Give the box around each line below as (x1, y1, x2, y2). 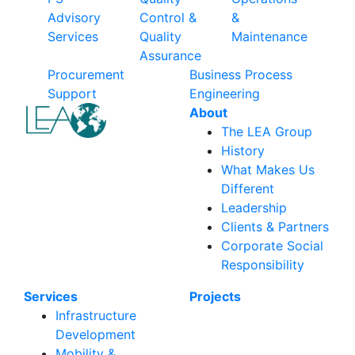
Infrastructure (55, 307, 136, 323)
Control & (139, 9, 197, 25)
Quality (139, 28, 181, 44)
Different (221, 180, 274, 197)
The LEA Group (221, 123, 312, 139)
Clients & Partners (221, 218, 329, 235)
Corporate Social (221, 237, 323, 254)
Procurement (48, 66, 124, 82)
